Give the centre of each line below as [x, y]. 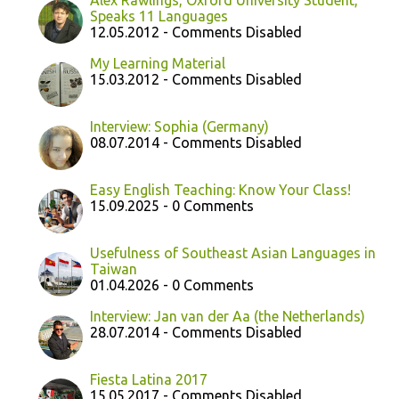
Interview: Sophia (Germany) [179, 126]
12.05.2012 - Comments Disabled [196, 32]
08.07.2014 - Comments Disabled [196, 142]
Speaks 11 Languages [159, 16]
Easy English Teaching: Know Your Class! [220, 190]
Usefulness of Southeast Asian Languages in [233, 253]
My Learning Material [158, 63]
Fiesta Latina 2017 [149, 379]
